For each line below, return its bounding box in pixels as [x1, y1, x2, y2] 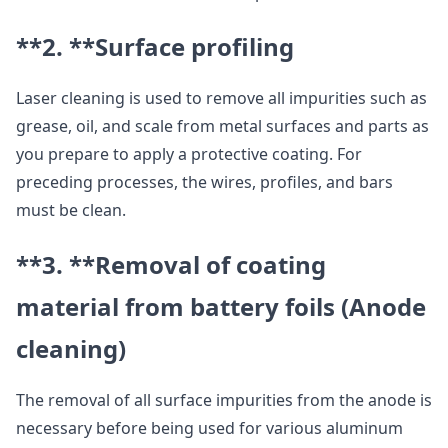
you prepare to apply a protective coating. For [16, 143, 362, 165]
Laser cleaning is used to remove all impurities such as [16, 87, 427, 109]
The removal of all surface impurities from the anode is [16, 389, 432, 411]
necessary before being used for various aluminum [16, 417, 403, 439]
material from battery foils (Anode [16, 290, 426, 323]
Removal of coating [95, 248, 326, 281]
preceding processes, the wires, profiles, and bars [16, 171, 393, 193]
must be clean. [16, 199, 126, 221]
